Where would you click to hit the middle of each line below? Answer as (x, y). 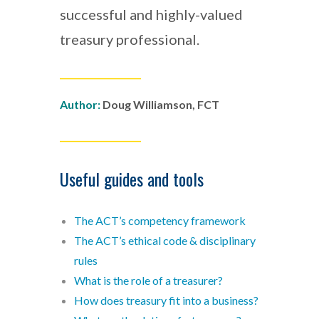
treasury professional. (130, 40)
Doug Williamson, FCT (160, 105)
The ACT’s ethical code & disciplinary (165, 241)
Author (79, 105)
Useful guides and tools (132, 179)
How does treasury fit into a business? (166, 300)
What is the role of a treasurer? (148, 281)
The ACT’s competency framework (160, 221)
